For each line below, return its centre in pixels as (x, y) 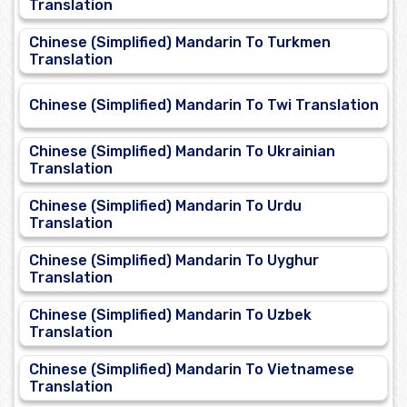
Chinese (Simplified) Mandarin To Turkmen (180, 43)
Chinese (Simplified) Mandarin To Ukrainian (182, 152)
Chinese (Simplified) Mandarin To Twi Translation (204, 105)
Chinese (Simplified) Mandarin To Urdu (165, 206)
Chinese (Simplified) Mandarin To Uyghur (174, 261)
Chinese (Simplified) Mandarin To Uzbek (170, 315)
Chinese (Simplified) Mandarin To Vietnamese (192, 370)
